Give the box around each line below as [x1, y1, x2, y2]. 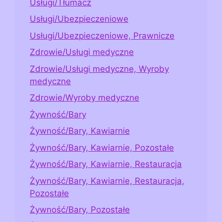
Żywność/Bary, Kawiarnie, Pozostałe [30, 142, 174, 153]
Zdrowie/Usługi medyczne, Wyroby [30, 63, 169, 74]
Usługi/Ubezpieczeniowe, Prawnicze [30, 30, 174, 41]
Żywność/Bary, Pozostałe [30, 205, 130, 215]
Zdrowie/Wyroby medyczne [30, 93, 139, 103]
